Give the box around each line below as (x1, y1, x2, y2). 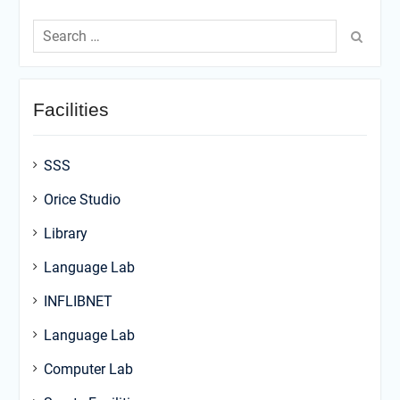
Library (43, 225, 87, 243)
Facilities (32, 99, 109, 121)
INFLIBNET (43, 293, 112, 311)
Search (32, 16, 77, 34)
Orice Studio (43, 191, 121, 209)
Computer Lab (43, 361, 133, 379)
